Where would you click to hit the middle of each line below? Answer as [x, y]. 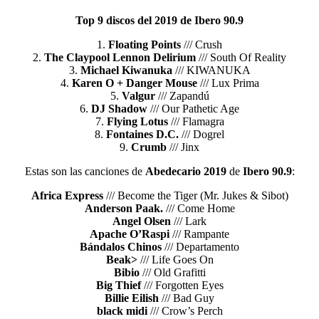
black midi [122, 311]
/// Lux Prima [228, 83]
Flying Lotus [137, 122]
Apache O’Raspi [130, 234]
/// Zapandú [182, 96]
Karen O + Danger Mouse [134, 83]
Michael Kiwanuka [126, 70]
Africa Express [67, 196]
